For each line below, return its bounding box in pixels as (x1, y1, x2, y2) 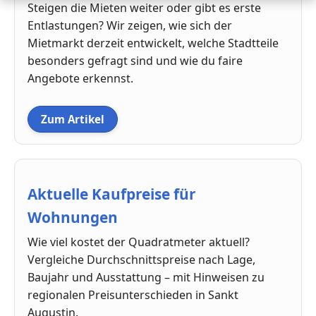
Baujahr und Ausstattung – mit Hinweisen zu (28, 269, 265, 286)
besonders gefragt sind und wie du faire (28, 52, 243, 68)
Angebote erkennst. (28, 70, 133, 86)
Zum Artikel (41, 111, 104, 126)
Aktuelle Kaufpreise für (28, 184, 195, 205)
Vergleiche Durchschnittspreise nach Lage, (28, 252, 255, 268)
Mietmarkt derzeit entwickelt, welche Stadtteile (28, 35, 279, 51)
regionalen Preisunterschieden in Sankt (28, 287, 238, 303)
